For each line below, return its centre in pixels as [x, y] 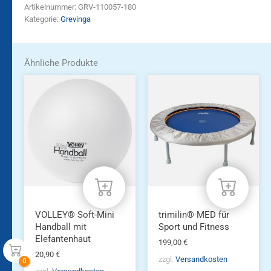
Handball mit [60, 227]
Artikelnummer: [51, 7]
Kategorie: [42, 19]
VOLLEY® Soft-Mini [74, 214]
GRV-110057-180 [107, 7]
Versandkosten [201, 260]
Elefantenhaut [63, 239]
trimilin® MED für [194, 214]
